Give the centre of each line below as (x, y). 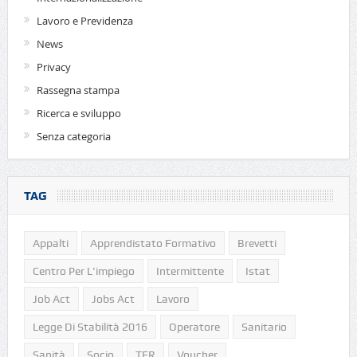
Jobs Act (113, 298)
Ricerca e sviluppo (78, 113)
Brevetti (257, 243)
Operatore (194, 326)
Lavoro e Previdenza (84, 20)
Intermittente (190, 271)
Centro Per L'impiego (83, 271)
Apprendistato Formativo (153, 243)
